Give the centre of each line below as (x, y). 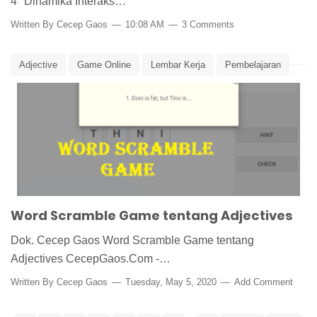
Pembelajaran (253, 65)
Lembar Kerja (178, 65)
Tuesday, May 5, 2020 (171, 282)
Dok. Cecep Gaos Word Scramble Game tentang (132, 241)
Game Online (104, 65)
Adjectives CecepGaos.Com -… (91, 259)
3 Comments (208, 25)
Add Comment (264, 282)
